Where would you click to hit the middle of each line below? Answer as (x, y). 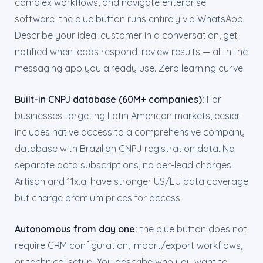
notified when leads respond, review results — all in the (131, 52)
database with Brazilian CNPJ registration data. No (125, 149)
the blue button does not (192, 229)
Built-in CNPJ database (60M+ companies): (109, 99)
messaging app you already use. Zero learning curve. (130, 68)
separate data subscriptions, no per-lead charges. (124, 165)
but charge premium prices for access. (98, 198)
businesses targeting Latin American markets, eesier (127, 116)
